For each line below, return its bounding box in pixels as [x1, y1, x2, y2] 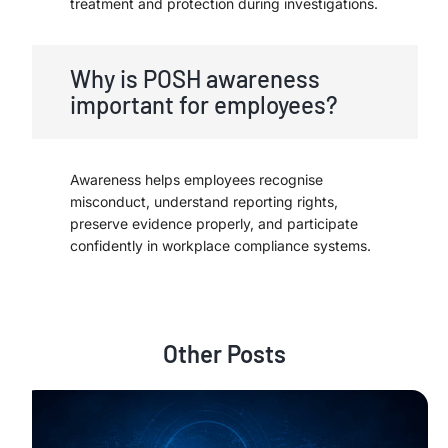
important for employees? [70, 89, 338, 119]
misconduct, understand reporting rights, [70, 192, 338, 210]
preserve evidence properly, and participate [70, 214, 358, 232]
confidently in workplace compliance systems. [70, 236, 371, 254]
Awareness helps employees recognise [70, 170, 323, 188]
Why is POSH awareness [70, 63, 320, 93]
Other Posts [162, 338, 286, 368]
